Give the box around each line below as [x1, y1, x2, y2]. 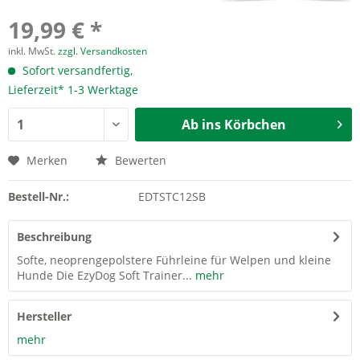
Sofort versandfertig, [19, 63, 133, 78]
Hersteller [17, 309, 72, 324]
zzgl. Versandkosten [58, 44, 147, 58]
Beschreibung [17, 229, 92, 244]
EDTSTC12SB [137, 189, 206, 204]
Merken [27, 153, 67, 168]
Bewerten [112, 153, 166, 168]
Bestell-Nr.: [8, 189, 69, 204]
